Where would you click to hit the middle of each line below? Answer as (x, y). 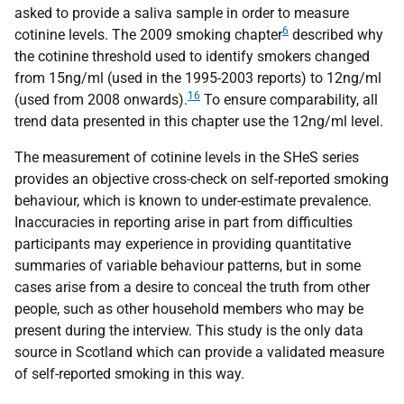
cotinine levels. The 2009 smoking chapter (148, 35)
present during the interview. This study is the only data (189, 331)
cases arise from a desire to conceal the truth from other (192, 287)
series (339, 157)
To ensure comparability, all (289, 100)
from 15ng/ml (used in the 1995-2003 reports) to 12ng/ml (198, 78)
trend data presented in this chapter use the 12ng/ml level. (199, 121)
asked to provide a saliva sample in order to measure (182, 13)
